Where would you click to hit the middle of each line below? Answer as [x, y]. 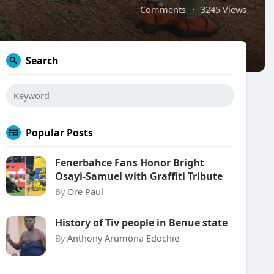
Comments [163, 9]
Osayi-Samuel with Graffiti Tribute [139, 176]
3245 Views [224, 9]
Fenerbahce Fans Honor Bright [130, 163]
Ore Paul [85, 191]
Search [42, 61]
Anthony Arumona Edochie [123, 238]
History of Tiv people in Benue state [141, 223]
